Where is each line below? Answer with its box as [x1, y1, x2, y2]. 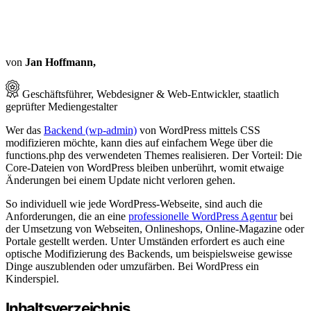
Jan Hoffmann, [25, 56, 96, 68]
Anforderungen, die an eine [6, 210, 128, 222]
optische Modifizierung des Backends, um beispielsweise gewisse [6, 247, 292, 260]
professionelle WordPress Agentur [128, 210, 277, 222]
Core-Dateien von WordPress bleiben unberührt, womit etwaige [6, 161, 284, 174]
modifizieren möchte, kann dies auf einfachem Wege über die [6, 136, 273, 149]
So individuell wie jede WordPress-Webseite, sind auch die [6, 197, 262, 210]
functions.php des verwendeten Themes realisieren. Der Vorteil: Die [6, 149, 302, 161]
